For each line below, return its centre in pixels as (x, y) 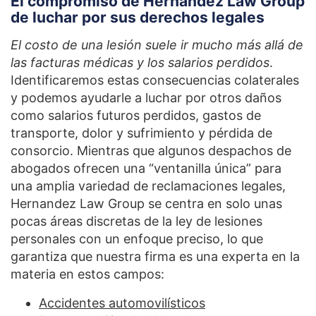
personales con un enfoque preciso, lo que (137, 238)
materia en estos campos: (87, 274)
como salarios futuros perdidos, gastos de (136, 115)
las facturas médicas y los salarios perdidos (140, 62)
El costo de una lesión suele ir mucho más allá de (157, 44)
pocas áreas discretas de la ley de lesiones (136, 221)
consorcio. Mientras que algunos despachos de (151, 150)
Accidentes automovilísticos (122, 303)
